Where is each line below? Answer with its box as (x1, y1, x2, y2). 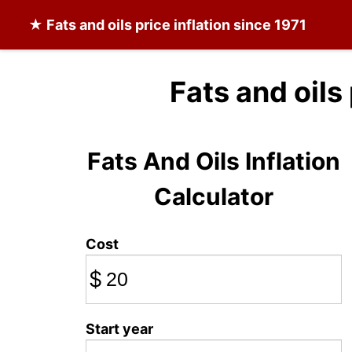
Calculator (153, 182, 273, 211)
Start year (86, 321, 153, 337)
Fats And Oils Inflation (86, 147, 340, 175)
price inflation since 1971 (132, 16, 306, 33)
